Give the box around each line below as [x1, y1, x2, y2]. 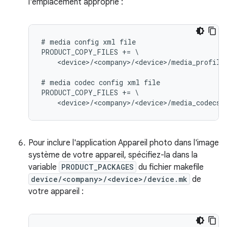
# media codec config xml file [41, 77, 160, 87]
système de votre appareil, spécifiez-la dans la [28, 149, 198, 160]
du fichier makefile [136, 162, 204, 172]
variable [28, 162, 59, 172]
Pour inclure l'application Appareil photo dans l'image [28, 137, 219, 148]
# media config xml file [41, 36, 136, 47]
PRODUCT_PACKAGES [61, 162, 134, 172]
